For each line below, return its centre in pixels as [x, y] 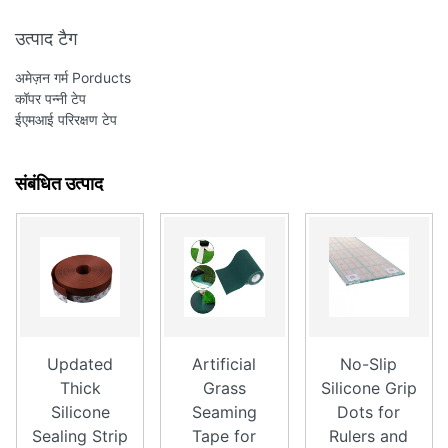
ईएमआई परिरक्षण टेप [66, 119]
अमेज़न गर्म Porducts [73, 77]
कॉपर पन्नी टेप [50, 98]
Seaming [224, 412]
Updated [80, 364]
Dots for [369, 412]
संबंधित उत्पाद [59, 183]
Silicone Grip [368, 388]
